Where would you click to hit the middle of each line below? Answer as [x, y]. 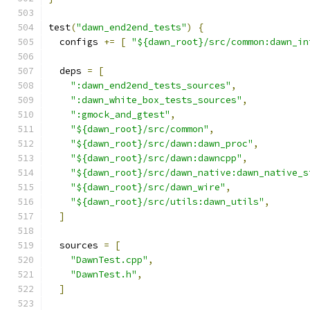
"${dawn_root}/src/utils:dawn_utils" [167, 202]
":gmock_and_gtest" [120, 115]
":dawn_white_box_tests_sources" [156, 100]
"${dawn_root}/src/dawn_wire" [148, 187]
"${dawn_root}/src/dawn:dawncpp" [156, 158]
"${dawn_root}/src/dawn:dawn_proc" [162, 144]
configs [76, 42]
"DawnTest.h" [104, 274]
